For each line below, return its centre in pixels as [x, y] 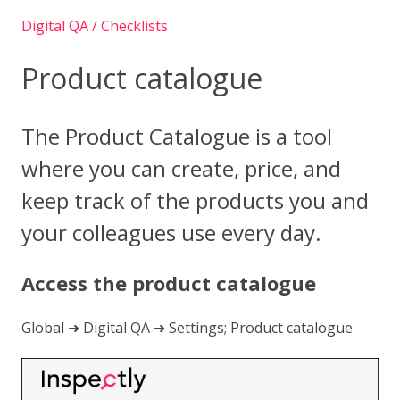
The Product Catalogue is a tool [177, 136]
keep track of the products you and [195, 200]
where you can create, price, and [181, 168]
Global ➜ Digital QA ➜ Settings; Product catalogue [187, 328]
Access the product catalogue [169, 283]
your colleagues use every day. [171, 232]
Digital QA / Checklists [95, 26]
